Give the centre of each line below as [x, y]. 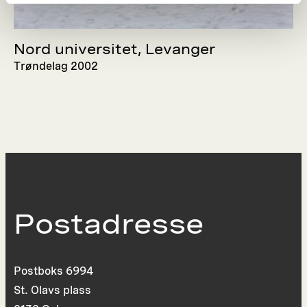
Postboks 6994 [54, 271]
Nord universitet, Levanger [115, 50]
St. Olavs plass [53, 290]
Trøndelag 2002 [56, 66]
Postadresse [109, 224]
